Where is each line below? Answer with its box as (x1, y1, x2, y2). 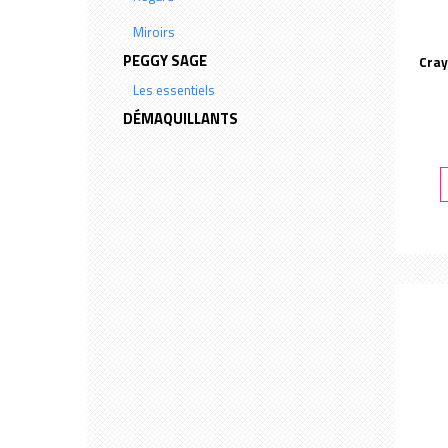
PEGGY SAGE (123, 49, 208, 72)
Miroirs (133, 22, 176, 42)
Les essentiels (133, 80, 216, 100)
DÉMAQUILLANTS (123, 107, 239, 130)
